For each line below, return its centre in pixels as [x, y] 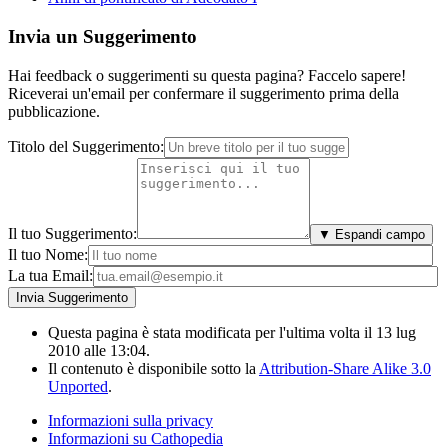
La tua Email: [50, 275]
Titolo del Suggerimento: [86, 146]
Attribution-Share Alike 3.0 [345, 368]
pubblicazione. [54, 111]
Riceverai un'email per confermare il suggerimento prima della [203, 93]
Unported [78, 386]
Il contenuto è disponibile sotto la [153, 368]
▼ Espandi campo [371, 234]
